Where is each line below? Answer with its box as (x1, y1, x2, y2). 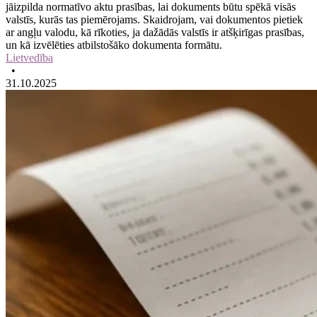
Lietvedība (6, 51, 53, 64)
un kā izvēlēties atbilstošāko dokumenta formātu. (6, 38, 222, 51)
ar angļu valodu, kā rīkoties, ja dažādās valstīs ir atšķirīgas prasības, (6, 25, 304, 38)
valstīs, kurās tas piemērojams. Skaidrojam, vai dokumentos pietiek (6, 13, 303, 25)
